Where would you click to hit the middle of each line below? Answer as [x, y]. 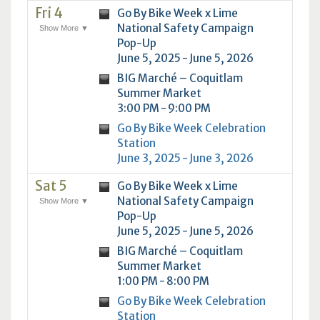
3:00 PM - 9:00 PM [164, 108]
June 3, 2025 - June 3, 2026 [185, 158]
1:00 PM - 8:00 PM [163, 281]
